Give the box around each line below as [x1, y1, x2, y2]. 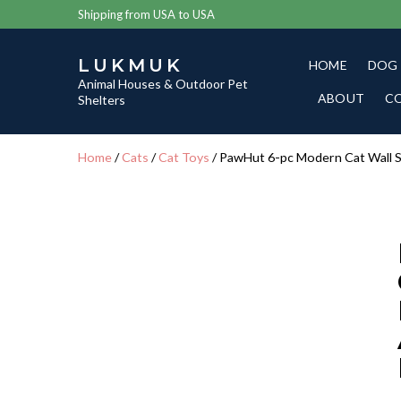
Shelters [78, 92, 125, 107]
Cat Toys [158, 149, 209, 165]
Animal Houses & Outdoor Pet [78, 76, 248, 91]
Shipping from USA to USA [78, 7, 215, 21]
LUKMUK [78, 55, 183, 76]
